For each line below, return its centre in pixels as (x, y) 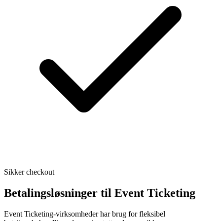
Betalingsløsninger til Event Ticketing (100, 193)
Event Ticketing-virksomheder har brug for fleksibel (85, 214)
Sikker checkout (29, 172)
